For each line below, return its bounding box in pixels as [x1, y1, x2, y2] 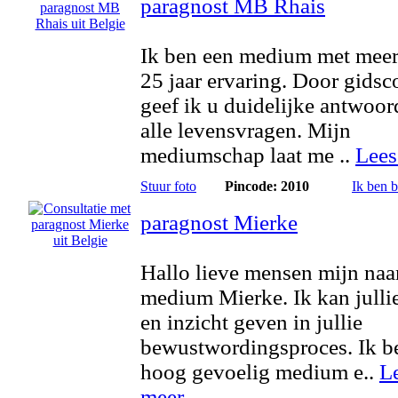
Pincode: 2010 [224, 179, 309, 194]
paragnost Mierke [140, 211, 298, 235]
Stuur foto [140, 179, 196, 194]
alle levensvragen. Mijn [140, 118, 351, 142]
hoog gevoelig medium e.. [140, 360, 379, 384]
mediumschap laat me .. [140, 143, 355, 167]
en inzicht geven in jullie [140, 310, 362, 334]
